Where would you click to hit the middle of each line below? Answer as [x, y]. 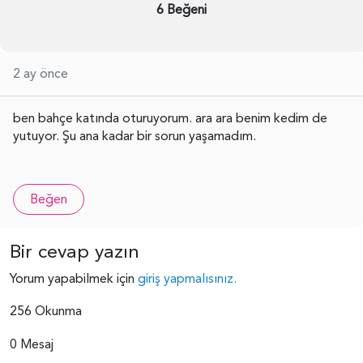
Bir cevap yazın [75, 252]
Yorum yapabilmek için [74, 278]
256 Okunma [46, 311]
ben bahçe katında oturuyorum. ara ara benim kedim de [170, 118]
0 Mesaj [32, 344]
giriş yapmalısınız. [187, 278]
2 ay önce [41, 73]
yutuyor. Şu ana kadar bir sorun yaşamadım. [136, 136]
